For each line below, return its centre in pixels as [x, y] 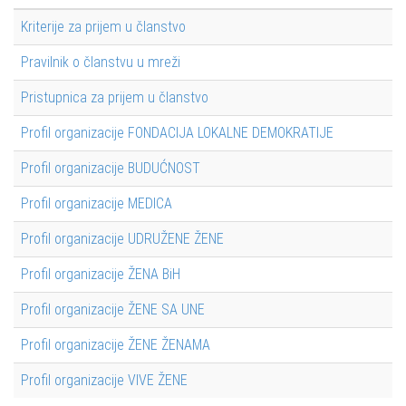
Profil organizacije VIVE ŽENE [104, 380]
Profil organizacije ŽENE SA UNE [113, 309]
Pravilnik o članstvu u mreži [101, 62]
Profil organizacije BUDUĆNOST [111, 168]
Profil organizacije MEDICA [97, 203]
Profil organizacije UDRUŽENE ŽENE [122, 239]
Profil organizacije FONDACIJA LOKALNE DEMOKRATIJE [177, 133]
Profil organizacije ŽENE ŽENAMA [116, 345]
